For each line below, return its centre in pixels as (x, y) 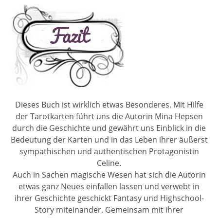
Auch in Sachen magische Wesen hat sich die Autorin (109, 174)
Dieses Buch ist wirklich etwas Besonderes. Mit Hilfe (109, 104)
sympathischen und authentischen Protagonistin (109, 151)
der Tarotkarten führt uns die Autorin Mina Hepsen (109, 116)
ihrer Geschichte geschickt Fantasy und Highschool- (109, 198)
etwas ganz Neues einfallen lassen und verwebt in (109, 186)
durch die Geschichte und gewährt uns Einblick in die (109, 128)
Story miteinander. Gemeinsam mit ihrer (109, 209)
